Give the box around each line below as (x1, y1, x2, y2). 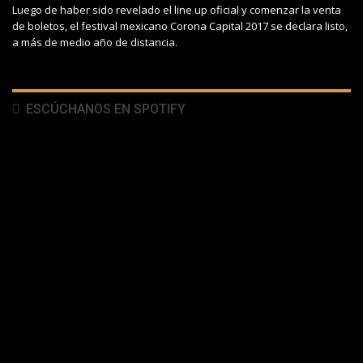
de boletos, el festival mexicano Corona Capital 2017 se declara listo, (12, 19, 348, 34)
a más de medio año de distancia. (12, 35, 177, 50)
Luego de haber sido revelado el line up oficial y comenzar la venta (12, 2, 341, 18)
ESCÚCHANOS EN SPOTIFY (23, 101, 186, 117)
